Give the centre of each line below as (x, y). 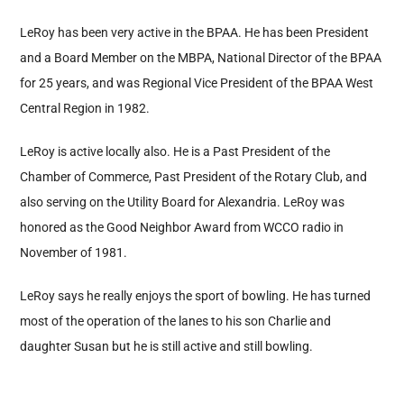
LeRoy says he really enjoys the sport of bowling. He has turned (196, 296)
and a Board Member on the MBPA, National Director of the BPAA (201, 58)
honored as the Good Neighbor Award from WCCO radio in (182, 228)
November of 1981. (74, 253)
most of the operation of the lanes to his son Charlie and (176, 321)
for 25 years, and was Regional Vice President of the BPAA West (197, 83)
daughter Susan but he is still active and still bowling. (167, 347)
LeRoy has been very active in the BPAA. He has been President (195, 33)
